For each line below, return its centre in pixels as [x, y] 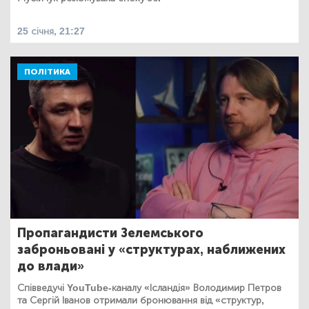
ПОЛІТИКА [47, 71]
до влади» [51, 266]
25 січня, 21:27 [51, 31]
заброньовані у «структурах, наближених [151, 249]
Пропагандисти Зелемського [110, 233]
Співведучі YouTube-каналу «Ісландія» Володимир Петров [149, 288]
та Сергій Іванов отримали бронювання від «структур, [141, 300]
